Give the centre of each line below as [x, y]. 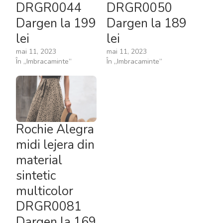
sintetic [36, 176]
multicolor [45, 191]
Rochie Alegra [55, 130]
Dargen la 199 [56, 24]
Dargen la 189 [147, 24]
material [39, 161]
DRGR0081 [49, 207]
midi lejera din [55, 145]
